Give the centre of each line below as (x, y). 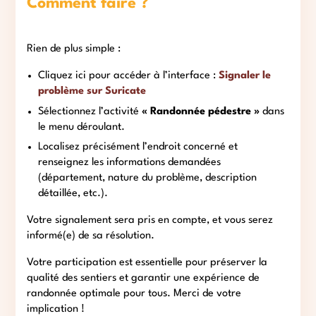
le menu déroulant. (82, 127)
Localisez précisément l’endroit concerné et (138, 147)
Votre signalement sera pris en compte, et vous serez (150, 220)
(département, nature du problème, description (148, 178)
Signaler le (245, 76)
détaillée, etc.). (73, 193)
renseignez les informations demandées (130, 162)
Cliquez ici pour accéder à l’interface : (129, 76)
